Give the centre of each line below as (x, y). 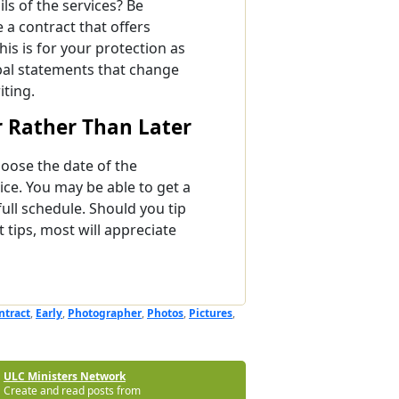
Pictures (211, 313)
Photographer (105, 313)
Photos (165, 313)
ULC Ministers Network (64, 377)
